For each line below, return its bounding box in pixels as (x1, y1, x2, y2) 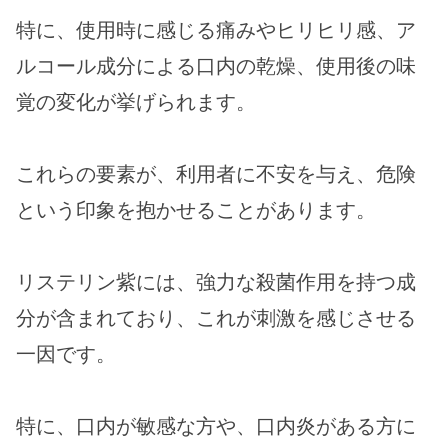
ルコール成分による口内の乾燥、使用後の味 (16, 54, 416, 79)
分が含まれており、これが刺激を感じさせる (16, 306, 416, 331)
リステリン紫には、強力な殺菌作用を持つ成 (16, 270, 416, 295)
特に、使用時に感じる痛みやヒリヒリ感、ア (16, 18, 416, 43)
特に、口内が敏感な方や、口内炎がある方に (16, 414, 416, 439)
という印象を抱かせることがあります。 (16, 198, 376, 223)
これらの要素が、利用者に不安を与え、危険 (16, 162, 416, 187)
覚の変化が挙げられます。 (16, 90, 256, 115)
